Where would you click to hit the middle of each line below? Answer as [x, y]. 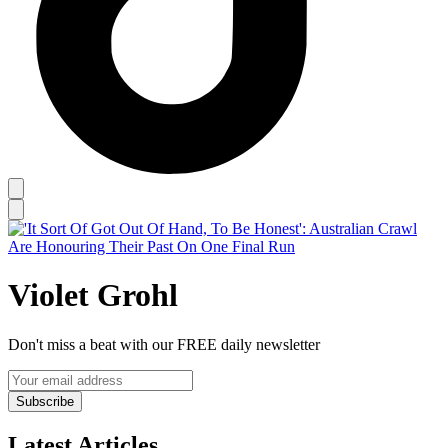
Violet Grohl [93, 295]
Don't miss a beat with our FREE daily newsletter [164, 344]
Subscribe [45, 401]
